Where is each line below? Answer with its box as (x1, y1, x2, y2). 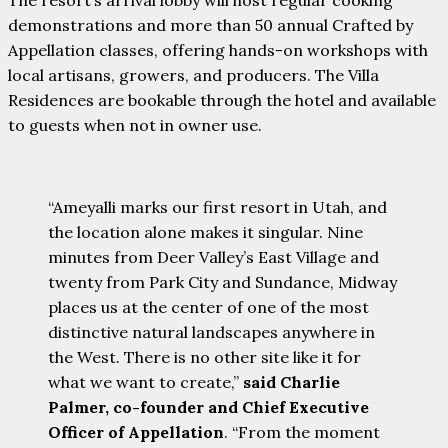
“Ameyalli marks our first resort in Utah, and (48, 196, 387, 217)
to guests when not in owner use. (8, 114, 262, 135)
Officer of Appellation (48, 421, 224, 442)
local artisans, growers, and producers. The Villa (8, 64, 379, 85)
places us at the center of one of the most (48, 296, 369, 317)
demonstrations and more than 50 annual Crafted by (8, 14, 413, 35)
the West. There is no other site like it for (48, 346, 361, 367)
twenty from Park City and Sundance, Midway (48, 271, 397, 292)
